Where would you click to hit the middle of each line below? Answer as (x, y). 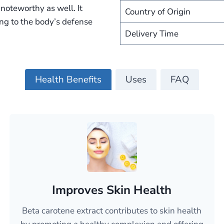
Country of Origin (157, 12)
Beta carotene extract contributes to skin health (112, 211)
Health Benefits (68, 79)
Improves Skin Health (112, 190)
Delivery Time (151, 34)
